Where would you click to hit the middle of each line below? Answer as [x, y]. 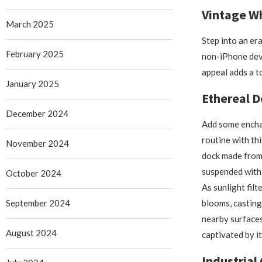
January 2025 [32, 83]
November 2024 [37, 143]
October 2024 [34, 173]
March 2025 [30, 24]
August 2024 [31, 232]
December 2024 [37, 113]
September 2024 [38, 203]
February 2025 [35, 54]
